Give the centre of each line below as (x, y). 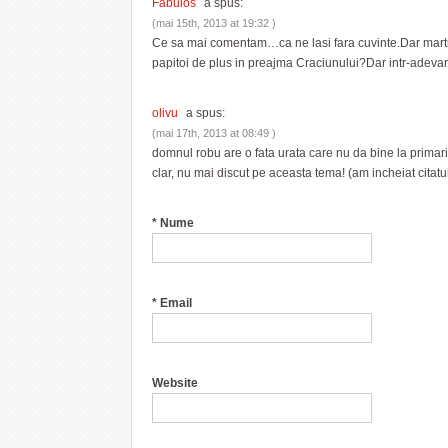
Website (175, 382)
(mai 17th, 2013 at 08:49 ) (214, 132)
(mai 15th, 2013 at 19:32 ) (214, 22)
